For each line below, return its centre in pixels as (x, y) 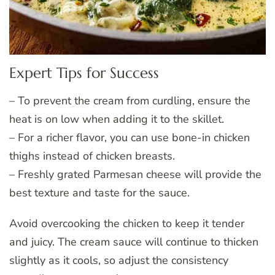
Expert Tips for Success (84, 73)
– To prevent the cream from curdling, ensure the (130, 101)
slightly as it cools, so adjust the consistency (119, 261)
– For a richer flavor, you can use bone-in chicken (130, 138)
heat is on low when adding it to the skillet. (117, 119)
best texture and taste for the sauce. (99, 193)
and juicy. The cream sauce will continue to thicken (134, 242)
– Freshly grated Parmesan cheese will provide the (135, 175)
